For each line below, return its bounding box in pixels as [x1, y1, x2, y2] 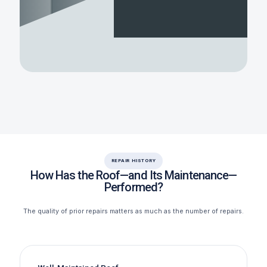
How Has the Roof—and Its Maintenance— [30, 167, 237, 182]
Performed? [104, 179, 163, 194]
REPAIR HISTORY [111, 157, 156, 163]
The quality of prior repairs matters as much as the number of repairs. [23, 207, 244, 215]
